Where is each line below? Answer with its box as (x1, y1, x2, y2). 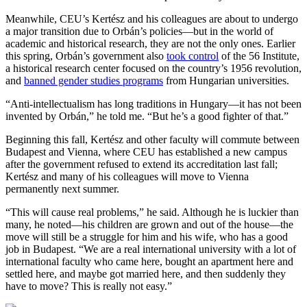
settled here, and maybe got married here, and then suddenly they (5, 267, 286, 280)
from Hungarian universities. (163, 74, 289, 86)
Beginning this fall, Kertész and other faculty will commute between (5, 133, 299, 145)
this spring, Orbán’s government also (5, 49, 167, 62)
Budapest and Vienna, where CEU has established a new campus (5, 145, 287, 158)
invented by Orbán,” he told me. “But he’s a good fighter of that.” (5, 110, 288, 122)
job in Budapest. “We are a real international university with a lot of (5, 243, 296, 255)
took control (167, 49, 219, 62)
